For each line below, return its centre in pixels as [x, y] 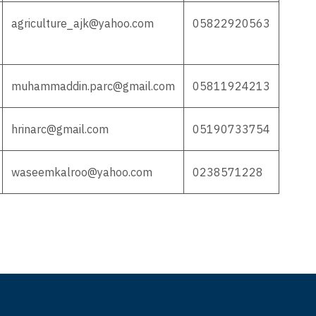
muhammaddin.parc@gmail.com [93, 86]
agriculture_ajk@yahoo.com [83, 23]
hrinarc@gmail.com [60, 129]
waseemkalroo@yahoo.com [82, 172]
